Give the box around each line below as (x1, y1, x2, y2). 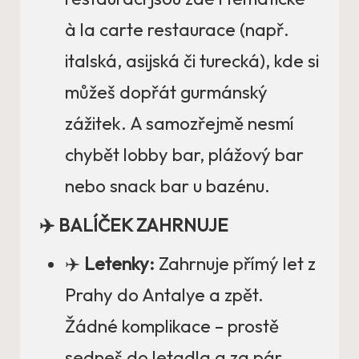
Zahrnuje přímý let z (155, 252, 316, 276)
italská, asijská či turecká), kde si (65, 50, 319, 73)
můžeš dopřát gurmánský (65, 81, 268, 104)
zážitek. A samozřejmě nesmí (65, 112, 294, 135)
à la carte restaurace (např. (65, 18, 289, 42)
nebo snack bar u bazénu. (65, 175, 270, 198)
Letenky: (84, 252, 155, 276)
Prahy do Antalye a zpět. (65, 284, 264, 307)
